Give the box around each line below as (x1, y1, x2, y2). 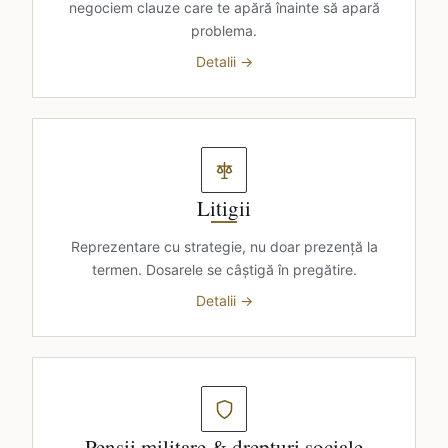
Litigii (197, 194, 251, 222)
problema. (191, 22, 257, 39)
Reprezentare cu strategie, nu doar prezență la (70, 238, 378, 255)
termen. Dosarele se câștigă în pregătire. (91, 261, 357, 278)
